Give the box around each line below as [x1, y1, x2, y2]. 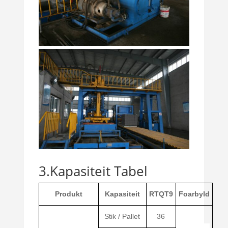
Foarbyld [178, 190, 210, 198]
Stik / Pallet [104, 212, 140, 221]
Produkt [54, 190, 82, 198]
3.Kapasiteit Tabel [38, 162, 148, 181]
